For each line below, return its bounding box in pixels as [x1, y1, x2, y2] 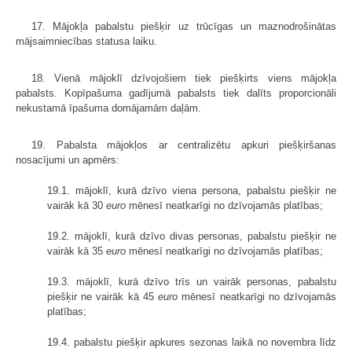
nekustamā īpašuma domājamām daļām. [16, 101, 201, 114]
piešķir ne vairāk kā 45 [47, 290, 159, 302]
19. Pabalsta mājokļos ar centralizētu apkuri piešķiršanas [31, 138, 336, 151]
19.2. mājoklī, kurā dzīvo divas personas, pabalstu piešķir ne [47, 229, 336, 242]
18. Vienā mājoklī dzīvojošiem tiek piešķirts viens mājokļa [31, 71, 336, 84]
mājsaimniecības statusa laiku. [16, 35, 157, 47]
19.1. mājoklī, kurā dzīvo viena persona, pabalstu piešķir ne [47, 184, 336, 196]
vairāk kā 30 [47, 199, 106, 211]
